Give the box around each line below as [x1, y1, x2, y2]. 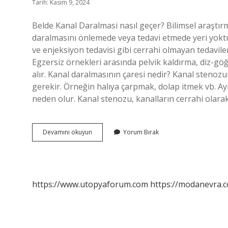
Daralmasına [92, 146, 128, 154]
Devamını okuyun [43, 128, 92, 136]
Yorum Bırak [123, 128, 159, 136]
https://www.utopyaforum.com [32, 179, 148, 190]
